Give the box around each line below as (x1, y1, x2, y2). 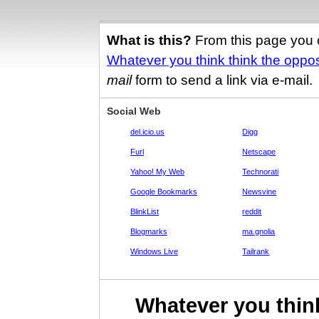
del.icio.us (130, 127, 164, 136)
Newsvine (242, 187, 277, 196)
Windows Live (130, 247, 178, 256)
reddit (242, 207, 262, 216)
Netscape (242, 147, 276, 156)
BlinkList (130, 207, 159, 216)
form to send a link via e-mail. (132, 73, 313, 88)
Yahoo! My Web (130, 167, 184, 176)
